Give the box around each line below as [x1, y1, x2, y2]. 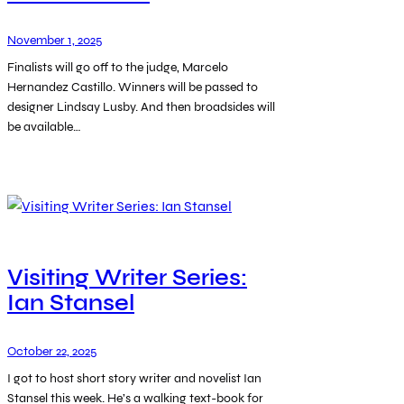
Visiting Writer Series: [7, 264, 247, 292]
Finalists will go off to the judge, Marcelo [7, 60, 228, 76]
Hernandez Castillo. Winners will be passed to [7, 79, 258, 96]
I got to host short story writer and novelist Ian [7, 370, 262, 386]
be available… [7, 119, 81, 135]
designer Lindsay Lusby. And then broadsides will [7, 99, 275, 115]
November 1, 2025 [7, 32, 102, 49]
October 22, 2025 [7, 343, 96, 359]
